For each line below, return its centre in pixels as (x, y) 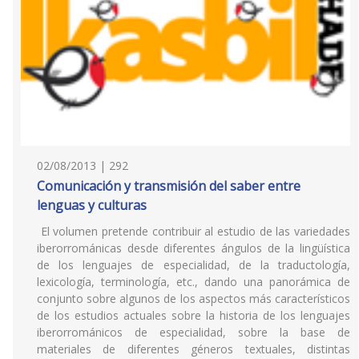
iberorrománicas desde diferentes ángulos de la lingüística (194, 248)
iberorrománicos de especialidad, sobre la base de (194, 332)
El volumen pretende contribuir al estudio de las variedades (194, 231)
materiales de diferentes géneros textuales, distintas (194, 349)
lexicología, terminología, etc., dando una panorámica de (194, 282)
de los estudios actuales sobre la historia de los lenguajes (194, 315)
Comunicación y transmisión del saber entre (169, 186)
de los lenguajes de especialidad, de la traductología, (194, 265)
